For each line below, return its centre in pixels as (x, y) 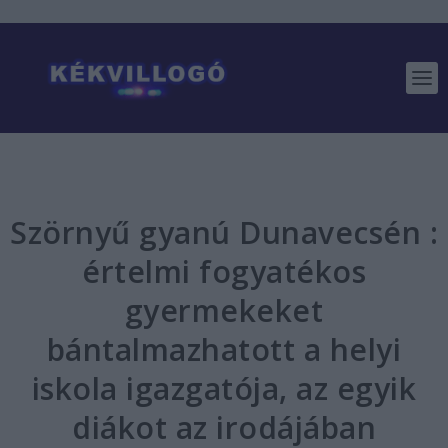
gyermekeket (224, 310)
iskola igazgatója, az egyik (224, 388)
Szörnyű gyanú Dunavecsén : (224, 232)
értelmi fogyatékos (224, 271)
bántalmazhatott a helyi (224, 349)
